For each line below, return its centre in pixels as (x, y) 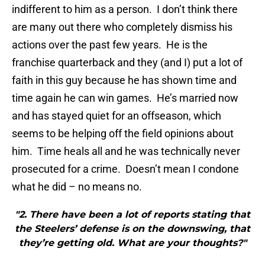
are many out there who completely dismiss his (122, 27)
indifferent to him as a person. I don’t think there (125, 9)
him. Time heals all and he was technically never (126, 151)
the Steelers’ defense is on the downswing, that (132, 229)
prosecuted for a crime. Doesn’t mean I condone (125, 169)
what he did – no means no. (77, 187)
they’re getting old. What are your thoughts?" (132, 243)
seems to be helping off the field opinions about (123, 134)
